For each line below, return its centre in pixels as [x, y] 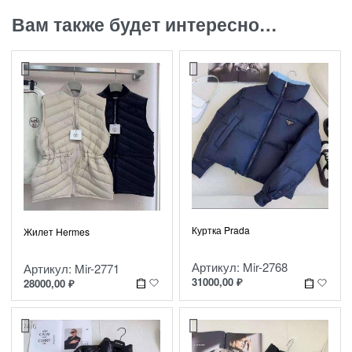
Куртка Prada [221, 229]
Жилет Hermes [57, 232]
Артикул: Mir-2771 [71, 269]
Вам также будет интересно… [145, 24]
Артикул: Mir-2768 [240, 266]
